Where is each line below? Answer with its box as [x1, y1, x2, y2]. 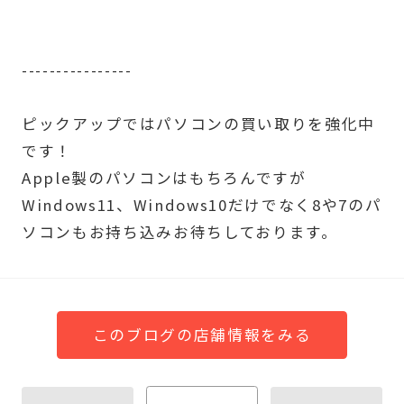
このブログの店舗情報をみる [92, 323, 312, 345]
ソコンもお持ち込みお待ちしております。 [21, 220, 338, 243]
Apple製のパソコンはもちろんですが [21, 166, 307, 188]
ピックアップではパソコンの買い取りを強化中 [21, 112, 375, 134]
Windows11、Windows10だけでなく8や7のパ [21, 193, 382, 216]
